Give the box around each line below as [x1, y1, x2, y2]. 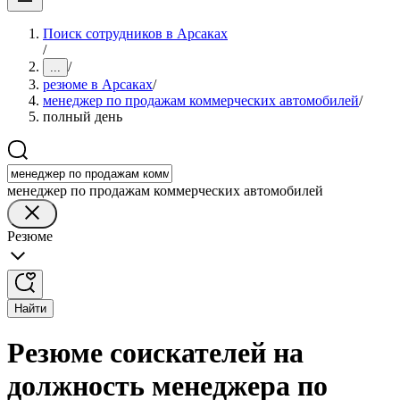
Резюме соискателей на [7, 337, 304, 370]
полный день [43, 109, 122, 124]
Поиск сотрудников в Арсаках [43, 26, 228, 41]
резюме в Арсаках [43, 77, 153, 92]
